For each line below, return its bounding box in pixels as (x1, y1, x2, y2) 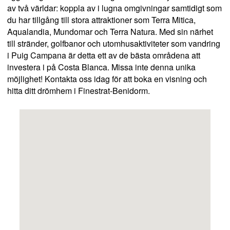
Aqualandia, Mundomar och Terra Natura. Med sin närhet (7, 26, 213, 38)
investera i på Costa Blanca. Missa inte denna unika (7, 61, 196, 73)
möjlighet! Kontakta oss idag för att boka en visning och (7, 73, 207, 85)
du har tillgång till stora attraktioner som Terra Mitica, (7, 14, 196, 26)
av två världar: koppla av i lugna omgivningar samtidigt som (7, 2, 222, 14)
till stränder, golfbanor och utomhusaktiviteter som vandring (7, 37, 220, 50)
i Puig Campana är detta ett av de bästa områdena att (7, 49, 200, 62)
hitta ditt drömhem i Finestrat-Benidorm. (7, 85, 150, 97)
